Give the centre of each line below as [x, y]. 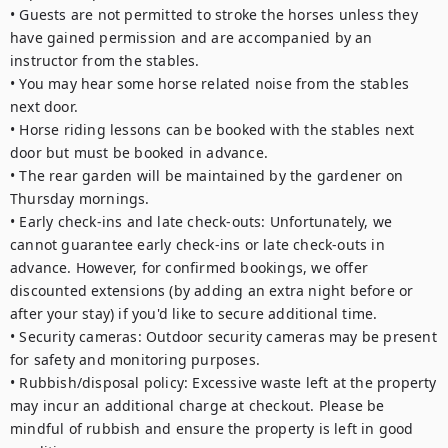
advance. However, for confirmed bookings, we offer [189, 267]
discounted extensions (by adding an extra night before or [212, 290]
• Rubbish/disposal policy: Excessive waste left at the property [223, 382]
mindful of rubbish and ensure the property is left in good [212, 428]
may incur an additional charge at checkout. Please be [197, 405]
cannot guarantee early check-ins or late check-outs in [197, 244]
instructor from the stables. [105, 60]
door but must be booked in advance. [139, 152]
